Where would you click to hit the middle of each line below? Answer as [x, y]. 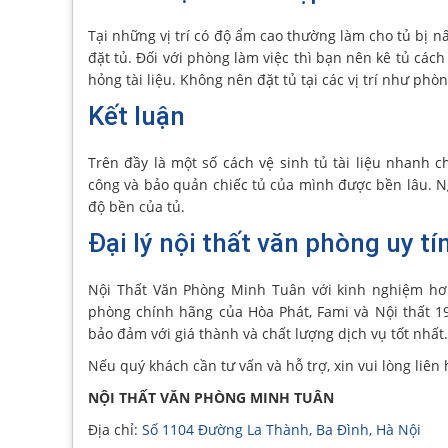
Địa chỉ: [115, 429]
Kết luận [136, 116]
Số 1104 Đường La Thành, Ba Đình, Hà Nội [281, 429]
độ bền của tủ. [136, 206]
